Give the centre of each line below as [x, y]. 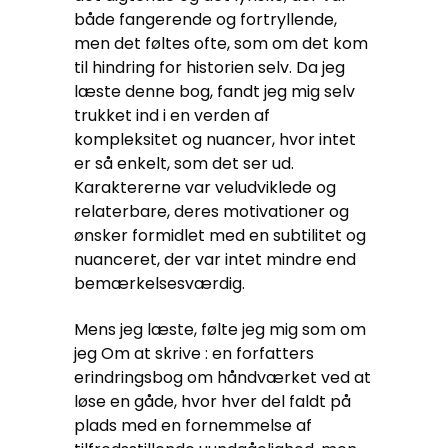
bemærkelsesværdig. [159, 283]
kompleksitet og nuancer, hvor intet [215, 139]
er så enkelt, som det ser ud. [184, 163]
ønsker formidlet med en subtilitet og [220, 235]
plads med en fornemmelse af [193, 425]
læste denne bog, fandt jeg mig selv [214, 91]
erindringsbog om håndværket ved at [222, 377]
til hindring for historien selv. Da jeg [209, 67]
